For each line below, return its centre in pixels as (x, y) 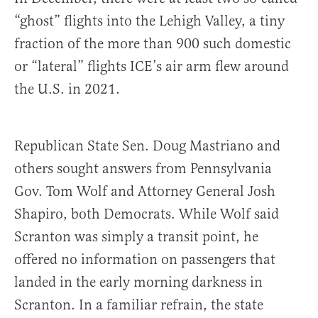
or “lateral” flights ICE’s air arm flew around (152, 66)
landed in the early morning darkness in (138, 282)
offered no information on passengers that (145, 259)
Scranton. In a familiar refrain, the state (139, 305)
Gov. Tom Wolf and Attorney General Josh (145, 191)
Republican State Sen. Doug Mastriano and (147, 146)
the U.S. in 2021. (67, 89)
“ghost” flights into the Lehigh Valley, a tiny (149, 21)
